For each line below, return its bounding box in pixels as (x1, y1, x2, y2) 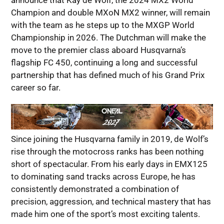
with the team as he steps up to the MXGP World (10, 20, 194, 30)
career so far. (10, 82, 60, 93)
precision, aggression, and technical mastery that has (10, 196, 211, 207)
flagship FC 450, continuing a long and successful (10, 57, 197, 68)
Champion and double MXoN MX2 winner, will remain (10, 7, 210, 18)
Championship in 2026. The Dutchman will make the (10, 32, 206, 43)
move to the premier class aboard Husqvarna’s (10, 45, 186, 55)
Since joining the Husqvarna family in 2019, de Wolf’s (10, 134, 208, 144)
